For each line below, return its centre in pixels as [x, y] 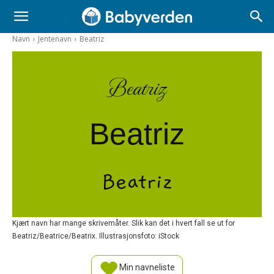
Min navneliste [146, 268]
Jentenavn [55, 39]
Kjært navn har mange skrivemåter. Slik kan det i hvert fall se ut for [124, 223]
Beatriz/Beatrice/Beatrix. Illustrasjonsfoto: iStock [96, 236]
